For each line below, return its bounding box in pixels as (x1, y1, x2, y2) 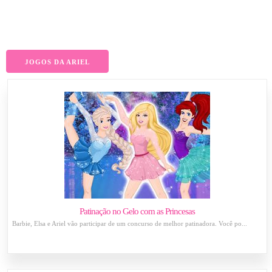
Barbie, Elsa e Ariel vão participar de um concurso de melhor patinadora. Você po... (12, 220, 248, 227)
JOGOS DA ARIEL (25, 58, 90, 66)
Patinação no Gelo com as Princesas (80, 206, 195, 216)
